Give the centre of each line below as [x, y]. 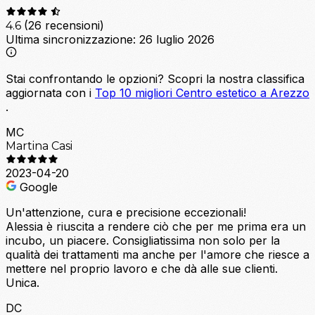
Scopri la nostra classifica [234, 78]
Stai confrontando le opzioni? [85, 78]
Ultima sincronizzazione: [72, 39]
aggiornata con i [50, 92]
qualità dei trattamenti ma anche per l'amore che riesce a [157, 254]
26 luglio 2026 [177, 39]
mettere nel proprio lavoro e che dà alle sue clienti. [142, 268]
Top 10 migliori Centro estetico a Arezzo [202, 92]
